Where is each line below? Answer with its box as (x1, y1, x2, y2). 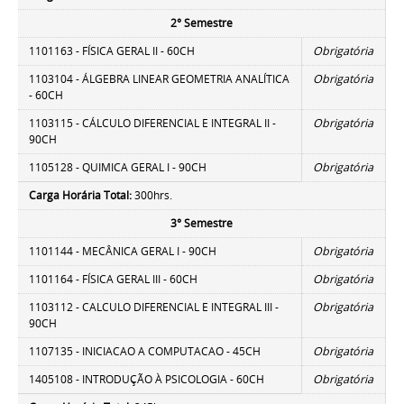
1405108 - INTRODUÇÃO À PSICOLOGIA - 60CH (29, 372, 265, 388)
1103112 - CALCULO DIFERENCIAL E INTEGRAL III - (29, 299, 280, 316)
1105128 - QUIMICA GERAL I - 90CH (29, 160, 207, 176)
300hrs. (132, 188, 179, 204)
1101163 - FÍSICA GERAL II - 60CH (29, 43, 196, 60)
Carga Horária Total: (29, 188, 133, 204)
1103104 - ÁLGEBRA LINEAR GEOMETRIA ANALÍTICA (29, 71, 290, 87)
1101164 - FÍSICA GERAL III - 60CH (29, 271, 198, 288)
